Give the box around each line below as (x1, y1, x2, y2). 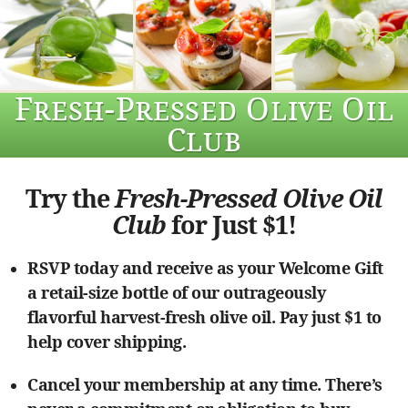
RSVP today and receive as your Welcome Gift (27, 257, 383, 280)
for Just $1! (166, 208, 296, 242)
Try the (25, 181, 115, 216)
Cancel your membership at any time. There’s (27, 373, 382, 396)
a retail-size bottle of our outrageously (27, 281, 325, 304)
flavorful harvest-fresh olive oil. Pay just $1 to (27, 306, 382, 329)
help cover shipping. (27, 331, 186, 353)
